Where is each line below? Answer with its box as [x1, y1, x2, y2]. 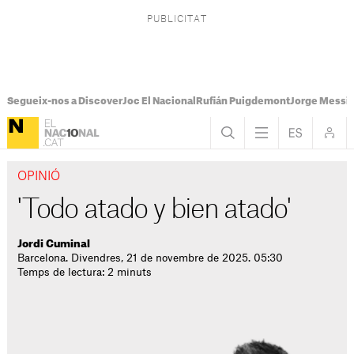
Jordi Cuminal [17, 239, 91, 249]
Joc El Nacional [122, 96, 196, 106]
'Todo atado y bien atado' [17, 197, 291, 224]
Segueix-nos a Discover [6, 96, 122, 106]
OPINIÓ [17, 171, 61, 183]
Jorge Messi [289, 96, 349, 106]
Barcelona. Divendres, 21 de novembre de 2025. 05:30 [17, 253, 284, 263]
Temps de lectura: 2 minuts [17, 267, 153, 277]
